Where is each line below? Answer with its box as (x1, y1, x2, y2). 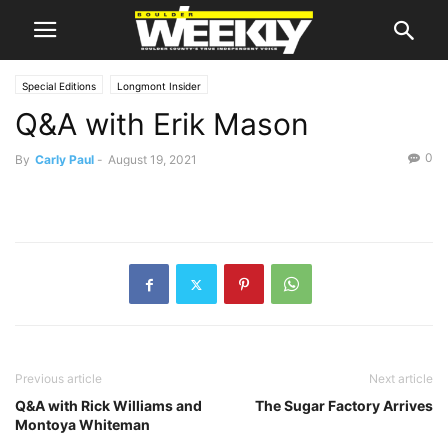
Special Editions (22, 80, 96, 92)
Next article (369, 371, 433, 386)
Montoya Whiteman (15, 416, 150, 433)
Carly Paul (35, 152, 94, 167)
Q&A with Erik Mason (15, 106, 309, 142)
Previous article (15, 371, 102, 386)
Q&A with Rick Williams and (15, 397, 202, 414)
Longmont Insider (117, 80, 201, 92)
